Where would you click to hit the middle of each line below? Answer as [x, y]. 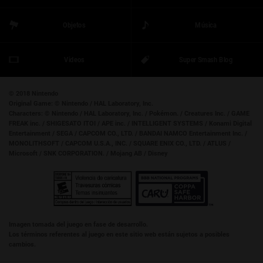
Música [206, 25]
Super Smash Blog [205, 60]
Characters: [26, 113]
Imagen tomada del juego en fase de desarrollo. [78, 224]
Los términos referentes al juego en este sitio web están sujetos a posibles [119, 234]
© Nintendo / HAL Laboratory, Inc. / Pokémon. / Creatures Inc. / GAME [147, 113]
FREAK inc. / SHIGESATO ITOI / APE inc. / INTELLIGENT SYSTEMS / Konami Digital [130, 123]
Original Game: [31, 103]
